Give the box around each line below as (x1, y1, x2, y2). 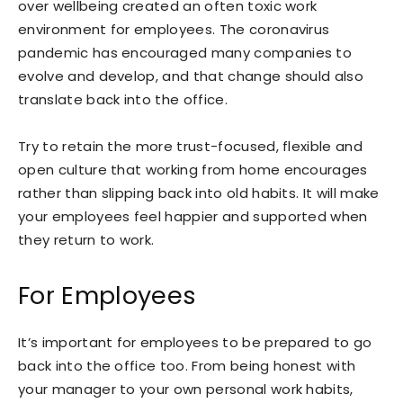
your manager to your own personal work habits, (18, 380, 354, 399)
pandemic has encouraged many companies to (18, 43, 353, 63)
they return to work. (18, 230, 155, 250)
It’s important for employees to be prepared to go (18, 333, 372, 353)
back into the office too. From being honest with (18, 356, 356, 376)
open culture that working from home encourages (18, 160, 368, 180)
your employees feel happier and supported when (18, 207, 368, 227)
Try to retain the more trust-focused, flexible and (18, 137, 363, 157)
